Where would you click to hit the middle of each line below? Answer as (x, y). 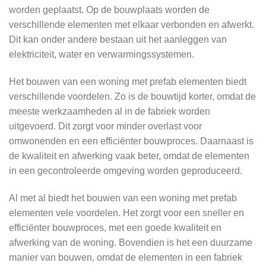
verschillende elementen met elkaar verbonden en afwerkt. (132, 24)
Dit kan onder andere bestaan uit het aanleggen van (118, 39)
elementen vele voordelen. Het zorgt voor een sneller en (126, 213)
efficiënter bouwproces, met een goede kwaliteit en (115, 227)
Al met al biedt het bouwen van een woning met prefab (123, 198)
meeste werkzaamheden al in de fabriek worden (110, 111)
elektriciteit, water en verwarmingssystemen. (102, 54)
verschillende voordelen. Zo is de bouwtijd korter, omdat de (132, 96)
